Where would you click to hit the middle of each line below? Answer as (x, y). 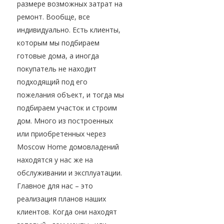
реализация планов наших (61, 199)
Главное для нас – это (55, 186)
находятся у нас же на (55, 160)
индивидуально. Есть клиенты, (69, 30)
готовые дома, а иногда (58, 56)
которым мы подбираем (58, 43)
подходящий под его (52, 82)
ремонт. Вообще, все (53, 17)
